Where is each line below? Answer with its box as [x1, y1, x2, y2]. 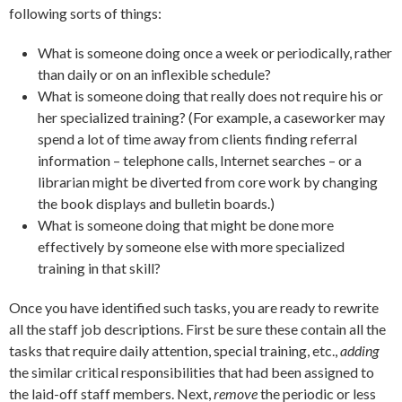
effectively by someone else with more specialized [38, 238, 345, 256]
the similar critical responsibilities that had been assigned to [9, 363, 374, 381]
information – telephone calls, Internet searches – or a [38, 152, 363, 170]
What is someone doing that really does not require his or [38, 87, 384, 105]
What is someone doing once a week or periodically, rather [38, 44, 393, 62]
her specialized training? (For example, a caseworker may [38, 109, 386, 127]
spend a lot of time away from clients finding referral [38, 130, 358, 148]
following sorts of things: [9, 4, 162, 22]
